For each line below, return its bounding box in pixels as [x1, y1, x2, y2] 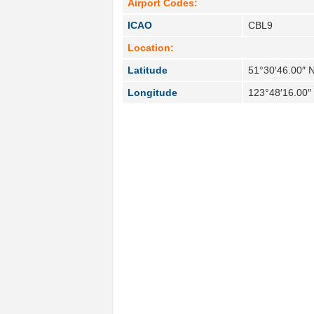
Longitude [128, 86, 178, 98]
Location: [128, 41, 175, 53]
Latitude [128, 64, 168, 76]
